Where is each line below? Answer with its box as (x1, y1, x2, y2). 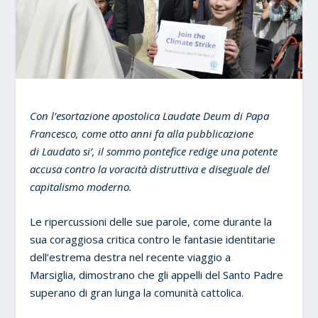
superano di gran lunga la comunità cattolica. (30, 285, 247, 300)
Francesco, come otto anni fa (30, 126, 168, 141)
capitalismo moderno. (30, 179, 133, 194)
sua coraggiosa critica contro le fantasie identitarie (30, 231, 276, 246)
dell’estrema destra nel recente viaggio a (30, 249, 231, 264)
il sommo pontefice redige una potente (98, 143, 278, 158)
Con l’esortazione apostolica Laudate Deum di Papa (30, 108, 270, 123)
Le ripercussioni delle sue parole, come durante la (30, 214, 273, 229)
